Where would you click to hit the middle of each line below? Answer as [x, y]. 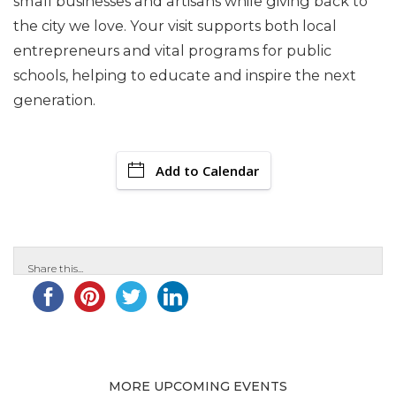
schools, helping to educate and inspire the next [185, 75]
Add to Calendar [207, 171]
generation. [54, 100]
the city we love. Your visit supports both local [175, 26]
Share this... [55, 268]
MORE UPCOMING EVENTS [198, 386]
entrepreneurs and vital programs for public [172, 50]
